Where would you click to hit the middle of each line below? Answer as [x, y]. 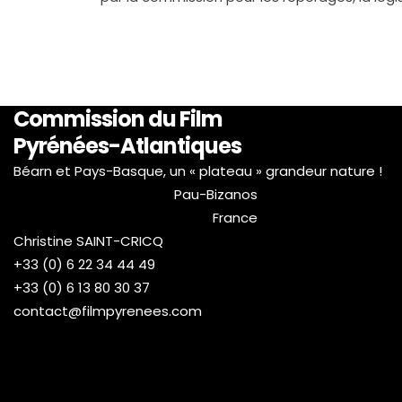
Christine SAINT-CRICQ [88, 241]
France [236, 218]
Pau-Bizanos [216, 195]
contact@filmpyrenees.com [108, 311]
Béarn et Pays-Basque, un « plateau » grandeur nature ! [198, 171]
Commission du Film [118, 119]
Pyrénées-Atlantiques [127, 146]
